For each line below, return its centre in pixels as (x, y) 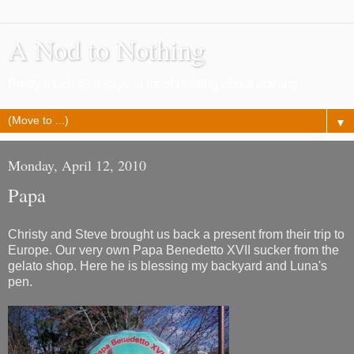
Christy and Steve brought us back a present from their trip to (176, 234)
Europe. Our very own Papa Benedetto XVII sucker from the (173, 250)
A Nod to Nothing (106, 50)
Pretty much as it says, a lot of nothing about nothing (153, 84)
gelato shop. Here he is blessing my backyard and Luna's (168, 265)
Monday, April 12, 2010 (77, 165)
